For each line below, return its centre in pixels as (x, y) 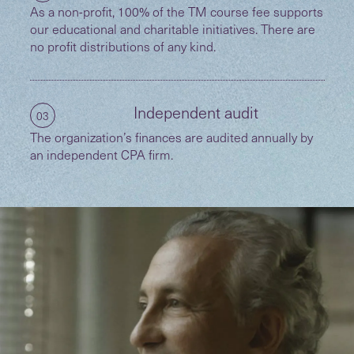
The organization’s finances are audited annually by (171, 137)
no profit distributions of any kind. (122, 46)
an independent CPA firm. (101, 154)
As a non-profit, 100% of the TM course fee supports (176, 11)
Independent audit (196, 112)
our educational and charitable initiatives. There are (172, 28)
